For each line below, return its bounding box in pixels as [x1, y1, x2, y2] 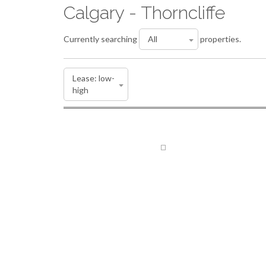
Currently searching [64, 34, 139, 44]
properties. [198, 34, 241, 44]
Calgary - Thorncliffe [64, 2, 225, 23]
